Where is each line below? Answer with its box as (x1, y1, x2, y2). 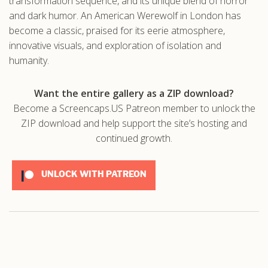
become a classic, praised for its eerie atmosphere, (9, 24, 225, 38)
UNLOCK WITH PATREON (39, 169, 147, 180)
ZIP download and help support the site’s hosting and (21, 117, 247, 130)
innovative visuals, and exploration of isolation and (9, 39, 221, 53)
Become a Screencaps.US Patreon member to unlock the (13, 102, 255, 115)
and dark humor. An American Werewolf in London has (9, 9, 241, 23)
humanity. (9, 54, 49, 68)
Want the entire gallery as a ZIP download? (34, 87, 234, 100)
